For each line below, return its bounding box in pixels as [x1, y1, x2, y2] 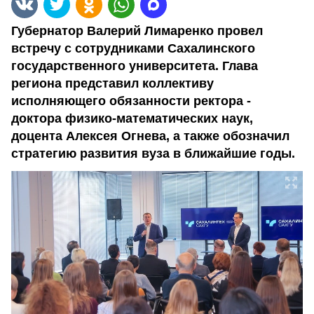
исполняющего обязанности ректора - [11, 94, 251, 108]
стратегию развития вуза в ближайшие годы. [11, 146, 295, 161]
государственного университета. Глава [11, 59, 258, 73]
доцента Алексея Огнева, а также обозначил [11, 129, 289, 143]
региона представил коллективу [11, 76, 214, 90]
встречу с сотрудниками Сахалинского [11, 41, 255, 55]
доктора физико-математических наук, [11, 111, 253, 125]
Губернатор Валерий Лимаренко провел [11, 24, 263, 38]
